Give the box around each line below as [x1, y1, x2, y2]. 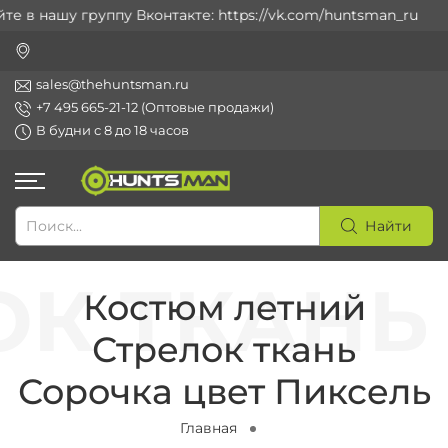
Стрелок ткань [92, 328, 356, 372]
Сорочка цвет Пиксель [17, 370, 431, 414]
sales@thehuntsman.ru [36, 77, 189, 92]
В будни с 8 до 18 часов [36, 123, 189, 138]
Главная [179, 419, 237, 438]
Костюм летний [82, 286, 366, 330]
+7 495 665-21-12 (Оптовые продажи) [36, 100, 274, 115]
